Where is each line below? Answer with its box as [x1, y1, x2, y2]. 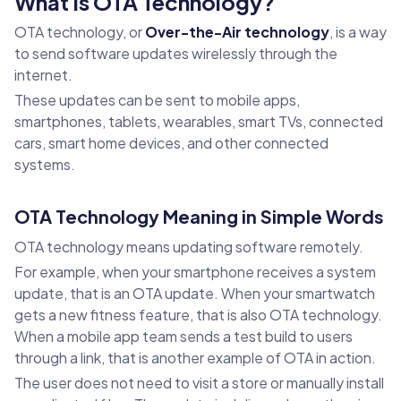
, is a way [329, 22, 387, 42]
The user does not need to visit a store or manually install [14, 373, 384, 393]
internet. [14, 65, 73, 85]
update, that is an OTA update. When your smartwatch [14, 284, 375, 303]
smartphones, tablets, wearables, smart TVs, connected [14, 112, 383, 132]
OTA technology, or [14, 22, 145, 42]
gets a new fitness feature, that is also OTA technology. [14, 305, 382, 325]
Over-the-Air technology [145, 22, 329, 42]
